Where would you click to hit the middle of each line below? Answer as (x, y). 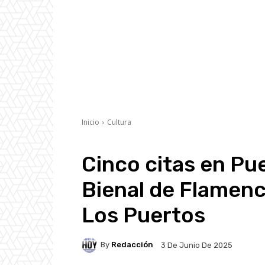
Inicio (91, 122)
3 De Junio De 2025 (197, 245)
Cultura (119, 122)
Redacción (132, 245)
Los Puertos (143, 215)
